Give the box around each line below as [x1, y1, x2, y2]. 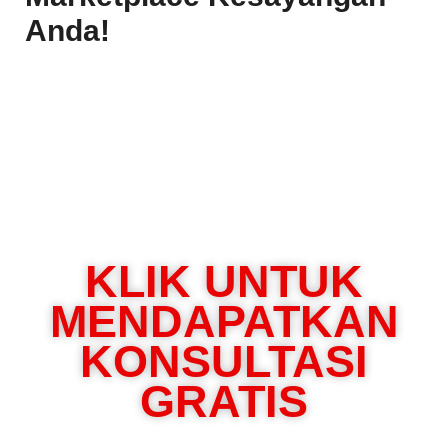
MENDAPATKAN [49, 295, 399, 347]
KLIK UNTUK [85, 255, 363, 307]
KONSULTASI [80, 335, 368, 387]
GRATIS [140, 375, 308, 427]
